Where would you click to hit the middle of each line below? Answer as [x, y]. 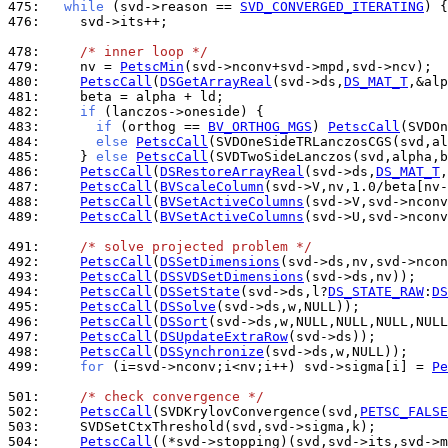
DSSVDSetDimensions [232, 276]
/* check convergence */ [172, 396]
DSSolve [188, 306]
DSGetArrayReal [216, 81]
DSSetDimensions [220, 261]
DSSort [184, 321]
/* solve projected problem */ [196, 246]
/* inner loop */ [144, 51]
